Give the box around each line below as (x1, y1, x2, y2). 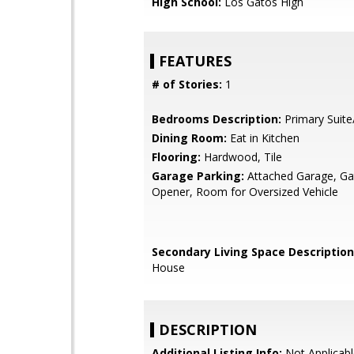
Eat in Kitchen (227, 130, 299, 145)
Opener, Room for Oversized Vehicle (152, 184, 338, 199)
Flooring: (152, 149, 201, 164)
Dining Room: (152, 130, 227, 145)
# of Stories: (152, 77, 222, 92)
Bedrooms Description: (152, 111, 281, 126)
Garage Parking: (152, 168, 244, 183)
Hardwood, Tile (201, 149, 282, 164)
